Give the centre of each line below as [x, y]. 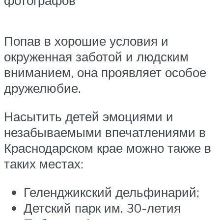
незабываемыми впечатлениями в [105, 132]
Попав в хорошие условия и [86, 41]
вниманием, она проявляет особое [105, 72]
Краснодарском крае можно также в [108, 148]
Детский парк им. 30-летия [102, 207]
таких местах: [44, 164]
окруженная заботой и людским [96, 57]
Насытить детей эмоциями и [89, 117]
